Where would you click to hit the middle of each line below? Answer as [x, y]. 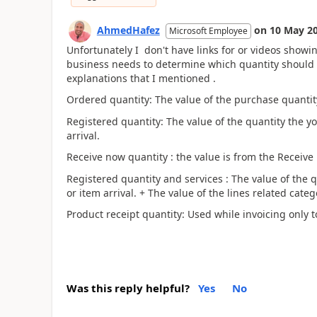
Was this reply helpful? [128, 288]
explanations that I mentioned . [141, 78]
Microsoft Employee [208, 30]
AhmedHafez [128, 30]
